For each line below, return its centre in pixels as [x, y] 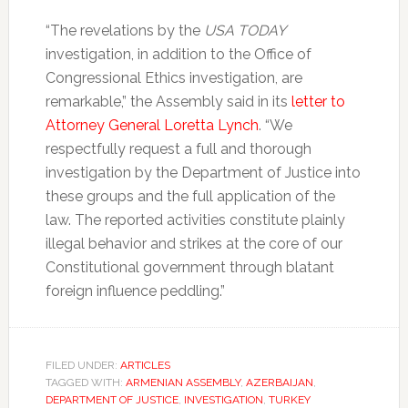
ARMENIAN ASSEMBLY [183, 383]
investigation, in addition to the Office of [178, 55]
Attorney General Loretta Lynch [152, 126]
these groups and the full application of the [190, 197]
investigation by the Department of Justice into [203, 173]
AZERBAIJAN [279, 383]
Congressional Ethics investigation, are [173, 78]
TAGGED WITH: [85, 383]
